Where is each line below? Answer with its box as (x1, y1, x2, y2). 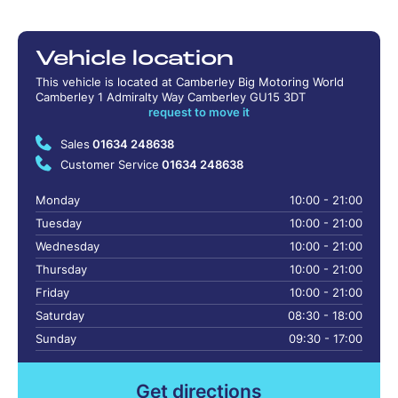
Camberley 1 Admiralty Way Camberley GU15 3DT (36, 90, 306, 104)
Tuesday (36, 216, 82, 230)
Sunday (36, 331, 76, 346)
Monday (36, 193, 80, 207)
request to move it (148, 105, 250, 119)
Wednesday (36, 239, 99, 253)
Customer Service (60, 157, 159, 171)
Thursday (36, 262, 87, 276)
